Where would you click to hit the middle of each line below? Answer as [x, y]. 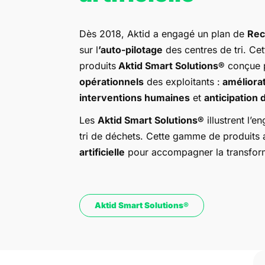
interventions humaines [135, 97]
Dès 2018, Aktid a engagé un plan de [164, 33]
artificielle [102, 152]
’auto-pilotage [131, 49]
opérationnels [112, 81]
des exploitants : [182, 81]
